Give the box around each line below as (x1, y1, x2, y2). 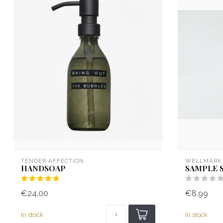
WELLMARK (185, 157, 222, 165)
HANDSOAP (21, 163, 66, 174)
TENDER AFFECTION (21, 157, 84, 165)
